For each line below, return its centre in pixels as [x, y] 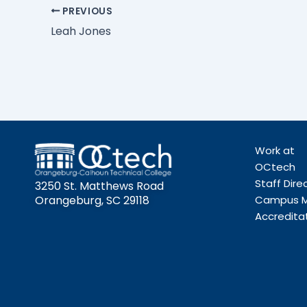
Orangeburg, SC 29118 [92, 200]
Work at [275, 150]
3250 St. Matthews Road [99, 186]
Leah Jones [81, 31]
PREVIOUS [86, 11]
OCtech [275, 167]
